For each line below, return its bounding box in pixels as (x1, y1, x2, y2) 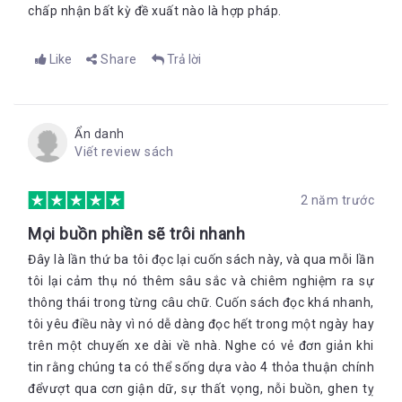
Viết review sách (74, 144, 173, 159)
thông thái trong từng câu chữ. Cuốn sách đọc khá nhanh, (28, 295, 374, 310)
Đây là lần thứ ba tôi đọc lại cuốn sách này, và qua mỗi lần (28, 252, 374, 267)
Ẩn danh (74, 127, 125, 141)
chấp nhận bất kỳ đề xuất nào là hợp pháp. (28, 4, 282, 18)
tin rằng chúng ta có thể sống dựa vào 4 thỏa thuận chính (28, 360, 374, 374)
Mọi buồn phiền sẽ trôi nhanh (28, 224, 245, 243)
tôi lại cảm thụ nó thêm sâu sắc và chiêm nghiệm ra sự (28, 274, 374, 288)
